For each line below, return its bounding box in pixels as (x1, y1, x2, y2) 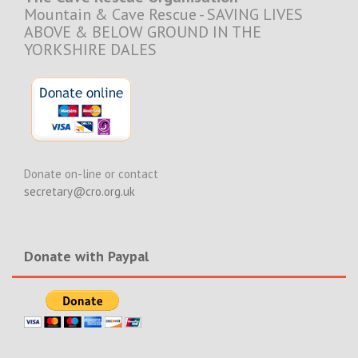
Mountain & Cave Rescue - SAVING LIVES (24, 3, 303, 25)
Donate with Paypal (24, 246, 149, 265)
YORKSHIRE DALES (24, 38, 157, 60)
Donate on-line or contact (24, 165, 158, 181)
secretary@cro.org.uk (24, 183, 135, 199)
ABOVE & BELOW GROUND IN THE (24, 21, 261, 42)
